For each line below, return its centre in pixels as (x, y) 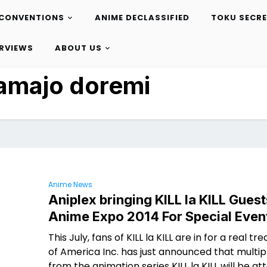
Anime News (70, 184)
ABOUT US (78, 48)
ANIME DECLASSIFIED (142, 18)
